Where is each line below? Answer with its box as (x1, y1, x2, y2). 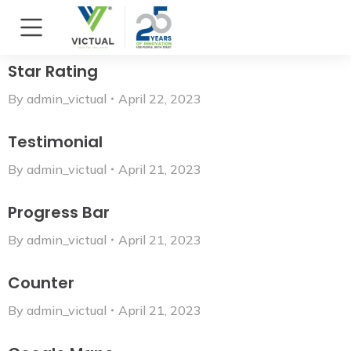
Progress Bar (8, 201, 110, 223)
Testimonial (8, 131, 103, 153)
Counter (8, 272, 74, 294)
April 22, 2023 (118, 91, 201, 107)
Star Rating (8, 60, 98, 82)
